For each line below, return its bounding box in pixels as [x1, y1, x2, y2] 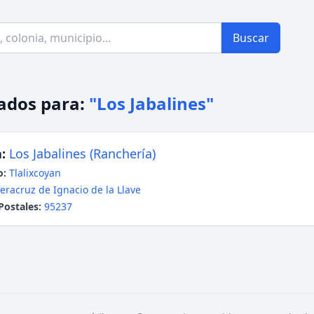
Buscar [233, 30, 269, 46]
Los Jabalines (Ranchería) [9, 145, 156, 162]
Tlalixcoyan [9, 166, 61, 179]
